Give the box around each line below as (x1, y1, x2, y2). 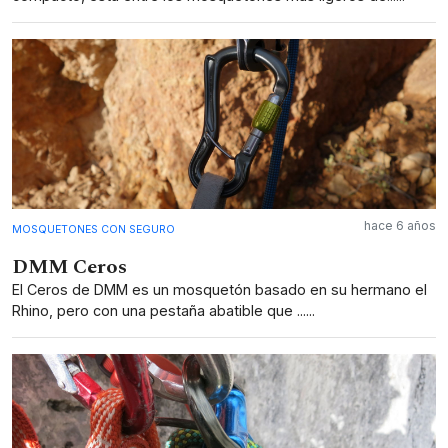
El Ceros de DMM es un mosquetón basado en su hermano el (12, 280, 427, 298)
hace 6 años (364, 217, 436, 233)
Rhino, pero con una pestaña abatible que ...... (12, 301, 315, 319)
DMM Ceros (12, 251, 127, 282)
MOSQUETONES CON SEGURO (12, 222, 175, 236)
